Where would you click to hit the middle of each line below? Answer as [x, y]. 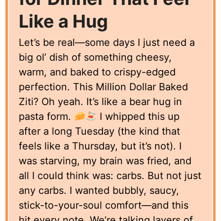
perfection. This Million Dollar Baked [104, 87]
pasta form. [47, 117]
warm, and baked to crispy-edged [97, 72]
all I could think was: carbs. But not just [110, 176]
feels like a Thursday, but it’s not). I [100, 146]
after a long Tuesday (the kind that [100, 131]
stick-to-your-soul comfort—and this [104, 205]
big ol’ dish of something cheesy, [95, 57]
